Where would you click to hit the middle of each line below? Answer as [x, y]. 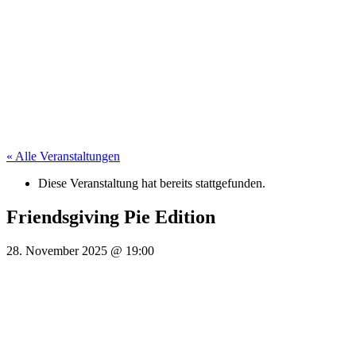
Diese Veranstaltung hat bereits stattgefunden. [152, 183]
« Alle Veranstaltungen [63, 156]
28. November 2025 [58, 250]
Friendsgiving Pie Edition [111, 217]
